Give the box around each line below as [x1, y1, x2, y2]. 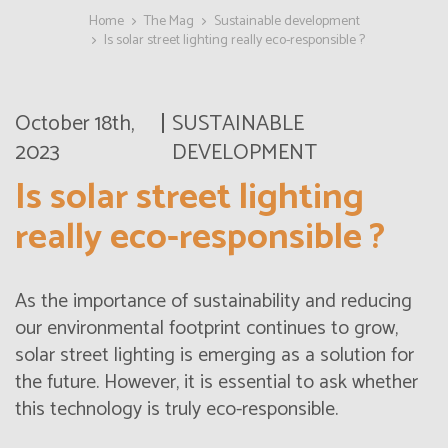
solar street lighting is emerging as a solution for [15, 339, 414, 373]
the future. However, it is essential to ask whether [15, 366, 418, 400]
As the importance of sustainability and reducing [15, 285, 412, 319]
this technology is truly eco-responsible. [15, 393, 338, 427]
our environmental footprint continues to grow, [15, 312, 398, 346]
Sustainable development [213, 10, 360, 34]
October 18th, [15, 106, 134, 143]
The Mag [143, 10, 194, 34]
